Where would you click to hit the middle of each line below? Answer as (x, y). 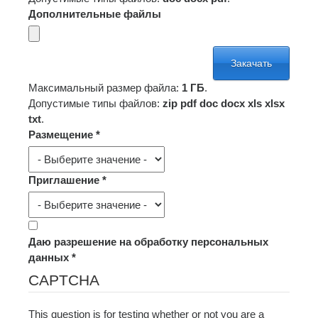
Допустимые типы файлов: (95, 103)
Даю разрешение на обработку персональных (148, 242)
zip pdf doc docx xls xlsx (224, 103)
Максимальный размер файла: (105, 88)
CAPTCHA (64, 280)
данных (50, 257)
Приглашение (65, 180)
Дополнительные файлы (95, 14)
